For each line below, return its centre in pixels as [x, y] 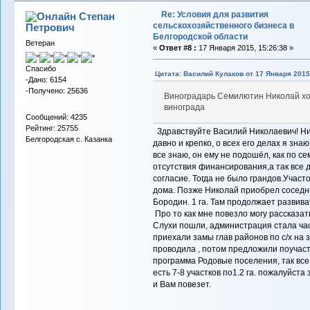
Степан [97, 17]
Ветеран [40, 43]
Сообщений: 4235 [56, 117]
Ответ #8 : [177, 48]
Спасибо [40, 69]
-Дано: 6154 [46, 80]
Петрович [51, 28]
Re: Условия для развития [215, 15]
